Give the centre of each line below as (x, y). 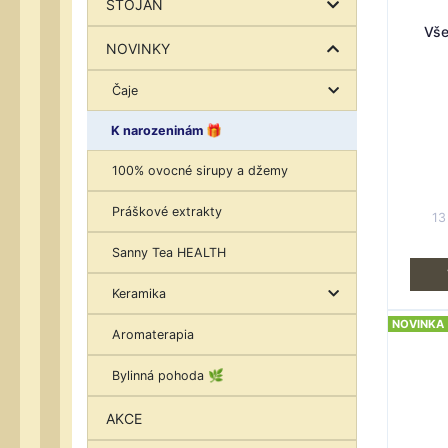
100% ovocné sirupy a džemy (200, 170)
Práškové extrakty (167, 211)
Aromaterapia (153, 334)
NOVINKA (418, 324)
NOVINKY (137, 48)
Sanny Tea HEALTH (169, 252)
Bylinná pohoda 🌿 (168, 375)
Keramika (139, 293)
